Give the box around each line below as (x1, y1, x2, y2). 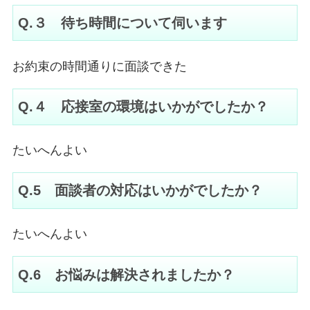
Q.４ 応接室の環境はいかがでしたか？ (17, 99, 268, 115)
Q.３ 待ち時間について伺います (17, 15, 227, 31)
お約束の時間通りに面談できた (12, 59, 187, 73)
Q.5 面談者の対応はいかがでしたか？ (17, 183, 262, 199)
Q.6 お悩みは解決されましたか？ (17, 266, 235, 282)
